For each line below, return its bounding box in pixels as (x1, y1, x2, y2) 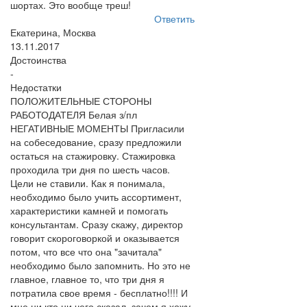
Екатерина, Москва (10, 25, 96, 39)
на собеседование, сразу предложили (10, 135, 182, 149)
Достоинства (10, 53, 66, 66)
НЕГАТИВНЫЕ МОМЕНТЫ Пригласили (10, 121, 184, 135)
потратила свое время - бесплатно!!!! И (10, 286, 188, 299)
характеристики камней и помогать (10, 204, 168, 217)
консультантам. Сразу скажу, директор (10, 217, 183, 231)
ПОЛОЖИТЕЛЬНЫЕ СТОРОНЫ (10, 94, 151, 108)
